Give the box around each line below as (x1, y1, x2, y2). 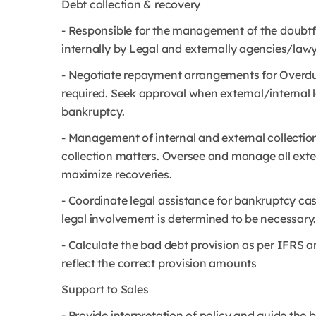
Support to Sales (61, 282, 149, 296)
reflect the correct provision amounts (61, 256, 257, 270)
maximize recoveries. (61, 167, 172, 181)
